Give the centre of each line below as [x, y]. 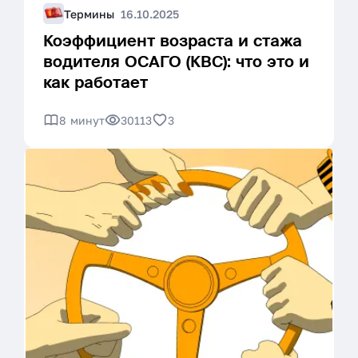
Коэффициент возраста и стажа [173, 41]
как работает [95, 82]
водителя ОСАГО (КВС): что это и [176, 62]
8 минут [82, 120]
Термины [89, 14]
